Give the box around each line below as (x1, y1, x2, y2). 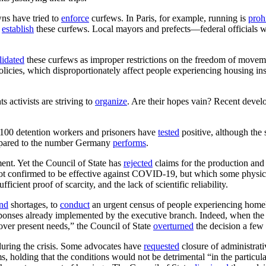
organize (95, 96, 127, 106)
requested (144, 240, 179, 251)
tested (158, 126, 179, 137)
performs (113, 137, 146, 148)
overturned (153, 220, 194, 231)
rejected (123, 157, 153, 168)
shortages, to (8, 199, 60, 210)
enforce (61, 12, 89, 23)
